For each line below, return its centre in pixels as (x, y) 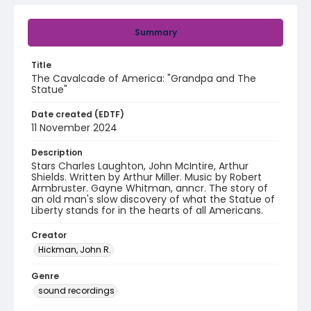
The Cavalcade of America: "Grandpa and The (144, 78)
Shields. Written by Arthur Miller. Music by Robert (146, 177)
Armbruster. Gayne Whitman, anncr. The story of (150, 188)
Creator (49, 235)
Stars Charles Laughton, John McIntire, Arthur (140, 166)
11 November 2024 (74, 128)
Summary (155, 32)
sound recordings (76, 291)
